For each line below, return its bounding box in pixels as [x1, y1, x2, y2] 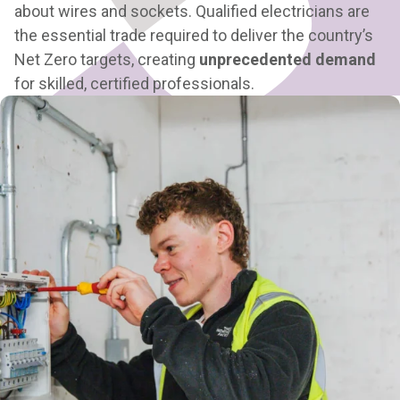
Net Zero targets [14, 50, 131, 69]
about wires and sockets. [14, 2, 196, 21]
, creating [131, 50, 199, 69]
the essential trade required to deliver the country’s [14, 26, 373, 45]
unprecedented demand [199, 50, 376, 69]
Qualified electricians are [196, 2, 370, 21]
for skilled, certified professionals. [14, 74, 254, 93]
